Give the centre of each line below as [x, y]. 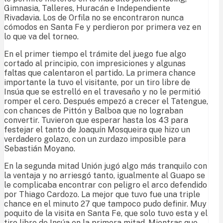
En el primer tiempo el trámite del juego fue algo [95, 54]
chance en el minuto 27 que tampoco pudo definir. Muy [105, 204]
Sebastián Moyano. [40, 149]
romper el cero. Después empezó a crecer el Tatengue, [106, 102]
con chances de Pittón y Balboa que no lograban [94, 111]
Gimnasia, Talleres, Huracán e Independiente [87, 8]
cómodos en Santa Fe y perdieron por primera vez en [103, 27]
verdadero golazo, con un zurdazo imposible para [95, 139]
